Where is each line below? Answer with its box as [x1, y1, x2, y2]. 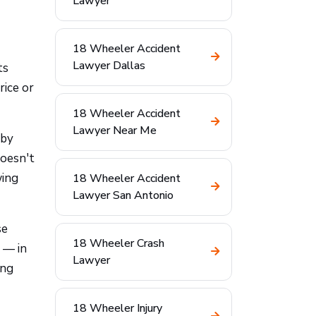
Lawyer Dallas [73, 58, 145, 73]
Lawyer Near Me [73, 123, 157, 138]
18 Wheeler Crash [73, 236, 164, 251]
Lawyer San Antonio [73, 188, 174, 203]
